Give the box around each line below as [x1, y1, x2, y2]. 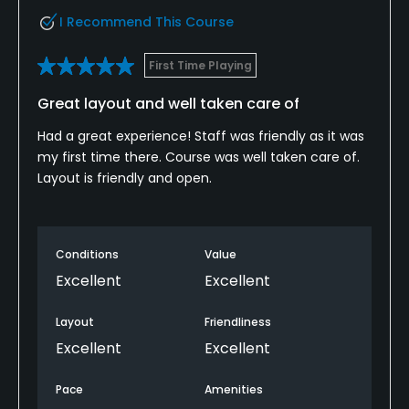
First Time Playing [149, 57, 252, 73]
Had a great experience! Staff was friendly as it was [37, 126, 364, 145]
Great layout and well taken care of [37, 92, 299, 114]
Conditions [56, 246, 119, 262]
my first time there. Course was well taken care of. [37, 147, 360, 166]
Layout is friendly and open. [37, 168, 212, 187]
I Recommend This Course [59, 12, 234, 31]
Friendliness [204, 313, 271, 330]
